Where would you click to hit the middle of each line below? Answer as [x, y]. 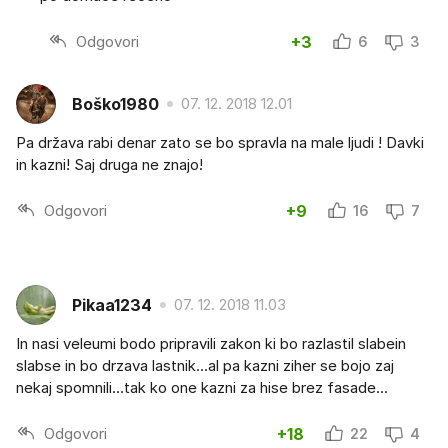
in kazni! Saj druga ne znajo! [109, 165]
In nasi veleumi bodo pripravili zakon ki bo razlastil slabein [211, 344]
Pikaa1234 [112, 304]
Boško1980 [115, 103]
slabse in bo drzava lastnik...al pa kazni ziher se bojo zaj [205, 366]
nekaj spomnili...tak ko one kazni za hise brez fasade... [202, 388]
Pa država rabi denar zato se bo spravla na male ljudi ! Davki [220, 143]
